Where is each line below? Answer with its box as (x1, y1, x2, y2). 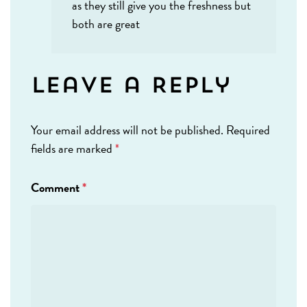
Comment (31, 178, 82, 197)
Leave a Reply (31, 76, 231, 99)
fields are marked (31, 139, 115, 158)
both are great (72, 14, 140, 34)
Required (226, 121, 270, 140)
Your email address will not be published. (31, 121, 223, 140)
